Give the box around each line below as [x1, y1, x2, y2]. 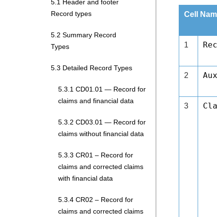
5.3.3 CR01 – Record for [58, 151, 133, 159]
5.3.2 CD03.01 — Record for [58, 118, 146, 126]
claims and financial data [58, 97, 134, 105]
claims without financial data [58, 130, 144, 138]
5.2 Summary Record [51, 31, 116, 39]
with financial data [58, 174, 113, 182]
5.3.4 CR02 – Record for [58, 196, 133, 203]
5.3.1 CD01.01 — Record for [58, 85, 146, 93]
